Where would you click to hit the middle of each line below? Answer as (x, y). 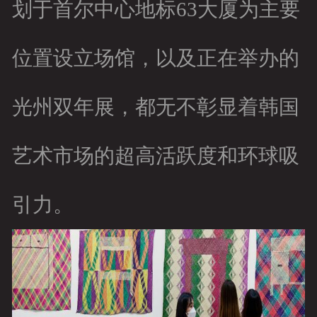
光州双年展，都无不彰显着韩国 (155, 107)
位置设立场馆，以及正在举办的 (155, 58)
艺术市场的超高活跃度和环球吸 (155, 156)
